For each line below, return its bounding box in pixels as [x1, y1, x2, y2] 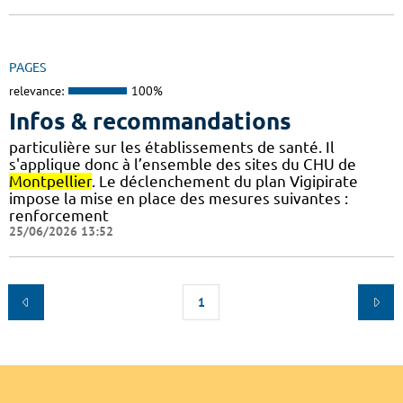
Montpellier [9, 172, 92, 190]
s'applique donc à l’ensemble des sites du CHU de [9, 155, 356, 173]
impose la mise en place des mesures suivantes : [9, 189, 348, 207]
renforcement [9, 206, 109, 224]
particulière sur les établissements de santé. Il [9, 138, 335, 156]
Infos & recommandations [9, 107, 291, 134]
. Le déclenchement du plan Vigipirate [92, 172, 358, 190]
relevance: [9, 83, 64, 100]
